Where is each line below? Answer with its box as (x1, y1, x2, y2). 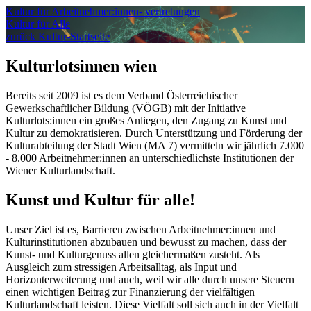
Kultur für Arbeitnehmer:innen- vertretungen (6, 6, 200, 17)
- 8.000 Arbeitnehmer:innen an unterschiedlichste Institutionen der (6, 151, 294, 164)
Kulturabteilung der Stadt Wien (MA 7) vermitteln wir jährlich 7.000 (6, 139, 304, 151)
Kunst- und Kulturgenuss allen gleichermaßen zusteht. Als (6, 248, 260, 260)
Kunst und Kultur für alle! (6, 190, 195, 209)
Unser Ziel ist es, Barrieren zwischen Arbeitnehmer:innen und (6, 223, 276, 235)
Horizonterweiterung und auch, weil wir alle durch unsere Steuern (6, 273, 294, 285)
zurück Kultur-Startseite (6, 31, 110, 42)
